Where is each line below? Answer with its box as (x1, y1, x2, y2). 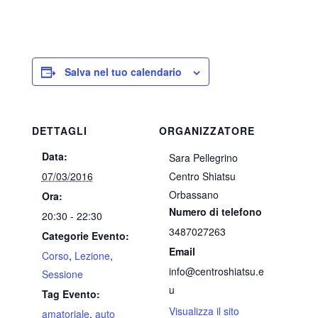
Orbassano (169, 187, 219, 202)
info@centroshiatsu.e (169, 264, 264, 278)
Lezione (74, 248, 110, 263)
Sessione (41, 267, 83, 281)
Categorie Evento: (41, 229, 129, 243)
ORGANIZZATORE (159, 124, 255, 138)
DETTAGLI (31, 124, 87, 138)
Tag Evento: (41, 287, 100, 301)
